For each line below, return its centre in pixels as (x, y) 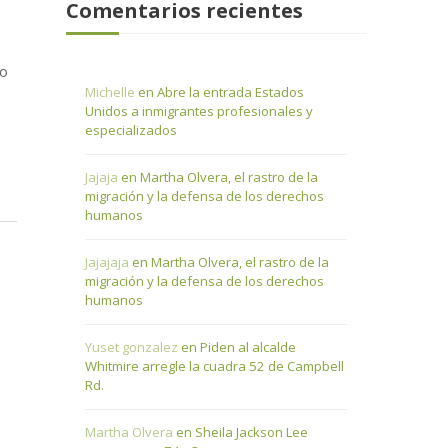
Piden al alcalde (247, 347)
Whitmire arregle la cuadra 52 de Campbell (214, 366)
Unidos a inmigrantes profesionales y (198, 111)
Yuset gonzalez (131, 347)
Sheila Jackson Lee (251, 432)
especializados (130, 130)
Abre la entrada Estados (230, 92)
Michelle (109, 92)
